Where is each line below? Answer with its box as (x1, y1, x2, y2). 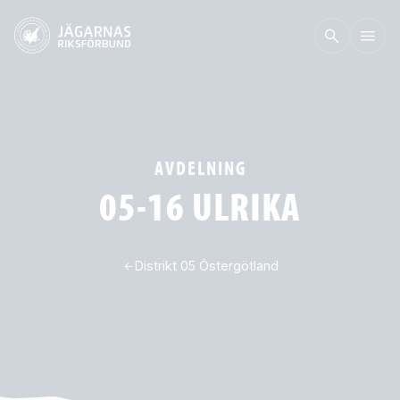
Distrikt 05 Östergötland (134, 258, 279, 273)
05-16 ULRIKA (99, 180, 301, 230)
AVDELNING (154, 154, 246, 180)
